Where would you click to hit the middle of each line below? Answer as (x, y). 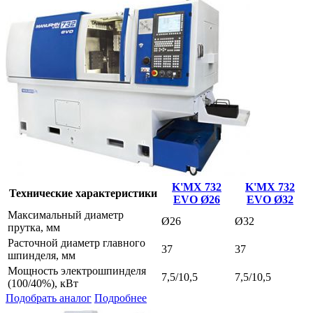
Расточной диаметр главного (77, 242)
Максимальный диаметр (66, 214)
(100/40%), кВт (43, 283)
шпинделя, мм (42, 255)
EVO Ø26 (197, 199)
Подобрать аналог (49, 298)
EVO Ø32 (270, 199)
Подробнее (121, 298)
